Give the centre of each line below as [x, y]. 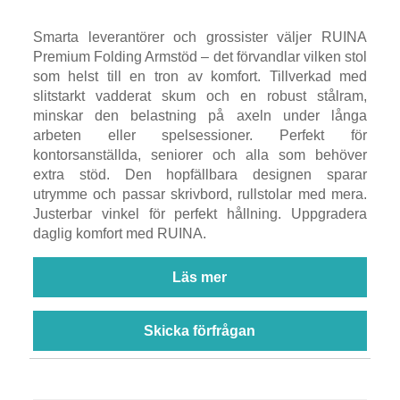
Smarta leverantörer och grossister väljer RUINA [200, 37]
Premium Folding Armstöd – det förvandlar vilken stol [200, 56]
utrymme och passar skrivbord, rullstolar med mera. [200, 194]
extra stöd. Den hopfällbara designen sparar [200, 174]
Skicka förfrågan [200, 330]
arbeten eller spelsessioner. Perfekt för [200, 135]
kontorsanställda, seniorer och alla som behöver [200, 154]
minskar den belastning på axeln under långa [200, 115]
